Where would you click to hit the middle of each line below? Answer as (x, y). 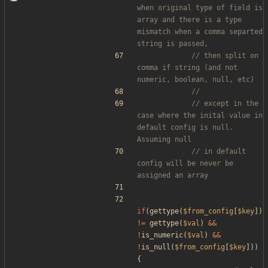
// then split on (225, 56)
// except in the (225, 104)
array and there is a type (189, 20)
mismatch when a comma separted (200, 32)
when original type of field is (200, 8)
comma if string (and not (187, 68)
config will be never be (185, 164)
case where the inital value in (200, 116)
